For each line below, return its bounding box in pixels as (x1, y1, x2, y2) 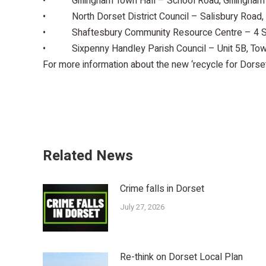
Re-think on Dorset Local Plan (120, 250, 243, 265)
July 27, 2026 (120, 201, 164, 213)
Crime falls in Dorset (120, 182, 204, 197)
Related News (43, 145, 133, 167)
